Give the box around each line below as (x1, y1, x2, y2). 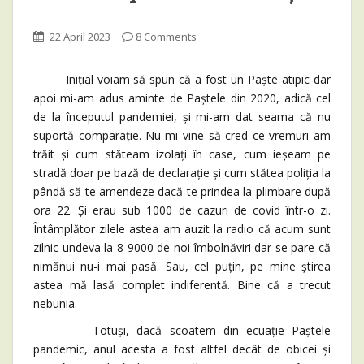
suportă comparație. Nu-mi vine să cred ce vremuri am (33, 128, 331, 144)
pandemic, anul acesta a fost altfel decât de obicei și (33, 341, 331, 357)
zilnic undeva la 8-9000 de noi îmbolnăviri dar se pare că (33, 240, 331, 256)
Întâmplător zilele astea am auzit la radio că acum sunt (33, 221, 331, 237)
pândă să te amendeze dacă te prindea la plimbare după (33, 184, 331, 200)
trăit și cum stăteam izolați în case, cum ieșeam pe (33, 146, 331, 162)
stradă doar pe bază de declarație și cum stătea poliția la (33, 165, 331, 181)
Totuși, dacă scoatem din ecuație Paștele (33, 323, 331, 339)
